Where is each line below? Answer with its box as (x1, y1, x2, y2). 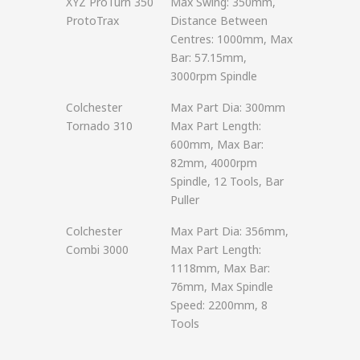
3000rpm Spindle (170, 68, 257, 84)
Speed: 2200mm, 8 (170, 297, 268, 313)
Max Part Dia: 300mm (170, 100, 285, 115)
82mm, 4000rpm (170, 155, 257, 170)
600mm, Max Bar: (170, 137, 264, 152)
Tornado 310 (66, 118, 133, 133)
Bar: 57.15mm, (170, 50, 247, 65)
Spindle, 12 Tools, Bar (170, 174, 284, 189)
